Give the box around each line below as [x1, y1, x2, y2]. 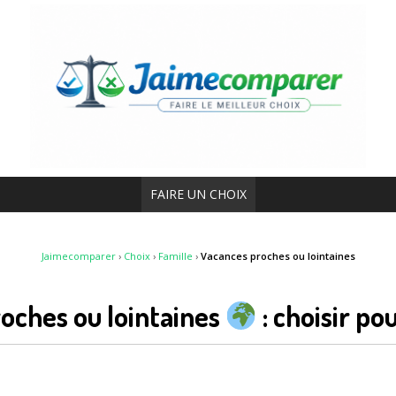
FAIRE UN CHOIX [149, 185, 247, 202]
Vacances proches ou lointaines [200, 248, 355, 263]
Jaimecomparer [41, 248, 116, 263]
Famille [157, 248, 193, 263]
